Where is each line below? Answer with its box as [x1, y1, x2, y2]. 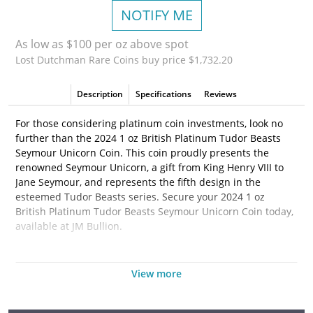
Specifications [135, 88, 191, 100]
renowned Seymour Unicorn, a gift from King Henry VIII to [15, 161, 284, 174]
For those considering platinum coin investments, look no [15, 117, 283, 130]
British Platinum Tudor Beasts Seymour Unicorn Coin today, [15, 205, 293, 218]
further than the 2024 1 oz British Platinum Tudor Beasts [15, 131, 281, 145]
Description [76, 88, 123, 100]
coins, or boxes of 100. [15, 291, 119, 305]
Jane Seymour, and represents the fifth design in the [15, 175, 261, 189]
